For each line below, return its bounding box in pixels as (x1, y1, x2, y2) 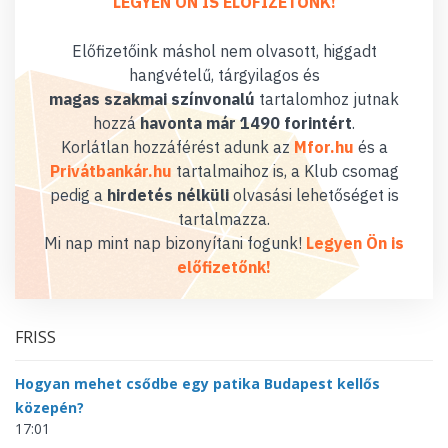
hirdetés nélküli (106, 185, 229, 206)
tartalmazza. (178, 209, 270, 230)
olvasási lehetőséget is (228, 185, 399, 206)
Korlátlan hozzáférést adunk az (60, 137, 294, 158)
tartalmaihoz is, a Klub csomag (171, 161, 399, 182)
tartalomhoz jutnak (255, 89, 399, 110)
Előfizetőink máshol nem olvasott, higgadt (71, 41, 377, 62)
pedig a (49, 185, 107, 206)
